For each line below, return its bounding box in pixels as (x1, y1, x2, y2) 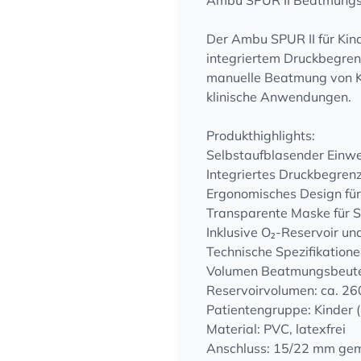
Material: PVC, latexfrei (206, 321, 346, 337)
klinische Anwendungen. (206, 89, 351, 105)
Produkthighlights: (206, 127, 315, 143)
